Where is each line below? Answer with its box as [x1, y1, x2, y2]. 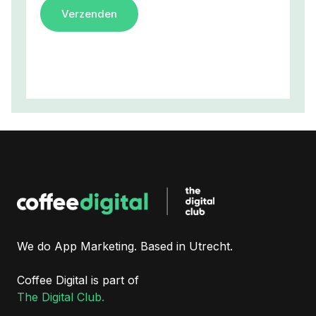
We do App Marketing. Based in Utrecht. [17, 239, 233, 254]
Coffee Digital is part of [17, 273, 139, 288]
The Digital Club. [17, 290, 104, 305]
